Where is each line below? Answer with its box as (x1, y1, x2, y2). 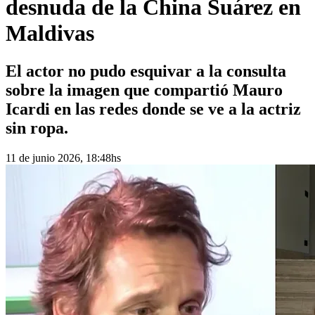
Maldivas (6, 20, 94, 46)
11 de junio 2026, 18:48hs (6, 151, 121, 164)
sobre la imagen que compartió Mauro (6, 80, 283, 99)
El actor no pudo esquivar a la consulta (6, 61, 286, 80)
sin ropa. (6, 118, 68, 137)
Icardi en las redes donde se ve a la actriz (6, 99, 301, 118)
